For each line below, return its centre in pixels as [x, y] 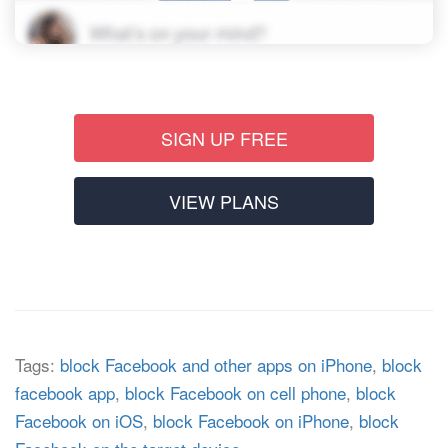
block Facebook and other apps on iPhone [216, 365]
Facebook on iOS [79, 421]
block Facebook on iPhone [251, 421]
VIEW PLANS [224, 201]
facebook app [65, 393]
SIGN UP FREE [224, 138]
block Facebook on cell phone [235, 393]
